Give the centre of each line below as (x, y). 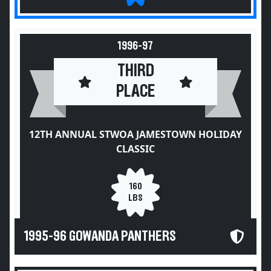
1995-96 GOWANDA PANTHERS (100, 237)
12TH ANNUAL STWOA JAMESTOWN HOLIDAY (135, 134)
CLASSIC (135, 149)
